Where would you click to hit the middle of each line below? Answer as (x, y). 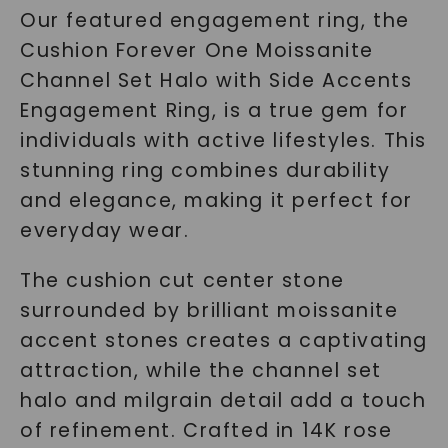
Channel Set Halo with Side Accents (216, 80)
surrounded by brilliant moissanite (209, 310)
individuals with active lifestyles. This (223, 140)
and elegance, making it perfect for (216, 200)
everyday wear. (104, 230)
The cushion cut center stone (182, 280)
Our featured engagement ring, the (214, 20)
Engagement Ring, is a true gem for (214, 110)
